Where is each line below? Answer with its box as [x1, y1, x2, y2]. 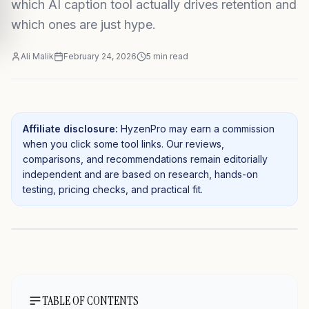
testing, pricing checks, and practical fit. [23, 183, 203, 195]
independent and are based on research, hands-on [23, 168, 258, 180]
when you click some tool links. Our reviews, [23, 138, 224, 150]
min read [151, 51, 188, 61]
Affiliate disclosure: [23, 123, 118, 134]
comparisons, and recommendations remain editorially [23, 153, 268, 165]
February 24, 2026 [63, 51, 137, 61]
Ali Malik [21, 51, 54, 61]
